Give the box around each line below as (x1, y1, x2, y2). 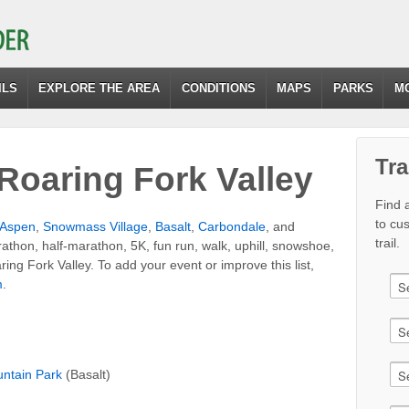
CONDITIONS (181, 81, 256, 95)
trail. (375, 236, 401, 250)
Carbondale (198, 218, 266, 234)
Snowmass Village (43, 218, 148, 234)
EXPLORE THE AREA (38, 81, 161, 95)
